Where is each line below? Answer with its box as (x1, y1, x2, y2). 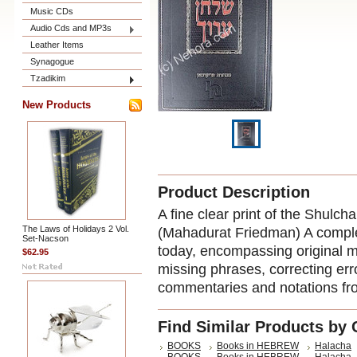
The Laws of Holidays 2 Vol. (22, 224, 129, 233)
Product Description (158, 183, 310, 201)
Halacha (315, 340, 351, 351)
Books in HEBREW (217, 340, 299, 351)
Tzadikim (30, 73, 65, 83)
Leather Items (30, 40, 84, 49)
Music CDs (30, 6, 73, 16)
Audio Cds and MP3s (30, 23, 112, 33)
